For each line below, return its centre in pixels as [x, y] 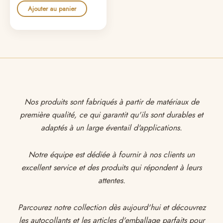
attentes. [111, 181]
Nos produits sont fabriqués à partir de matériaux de [111, 102]
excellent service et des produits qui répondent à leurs [111, 168]
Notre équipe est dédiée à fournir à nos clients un [111, 155]
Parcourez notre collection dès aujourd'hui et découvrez [111, 208]
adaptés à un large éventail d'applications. [111, 128]
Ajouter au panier [52, 8]
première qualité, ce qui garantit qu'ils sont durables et [111, 115]
